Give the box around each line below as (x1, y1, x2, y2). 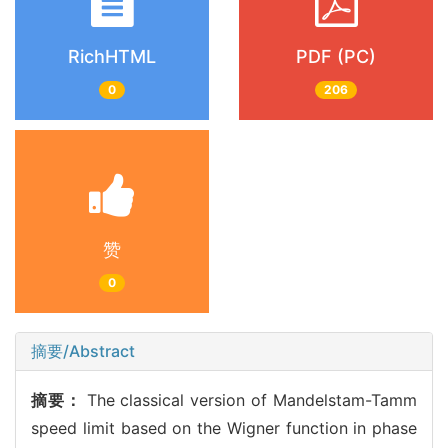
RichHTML (68, 46, 156, 68)
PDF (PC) (296, 46, 376, 68)
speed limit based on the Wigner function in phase (31, 417, 417, 438)
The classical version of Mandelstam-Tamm (86, 389, 417, 410)
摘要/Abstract (31, 340, 135, 361)
